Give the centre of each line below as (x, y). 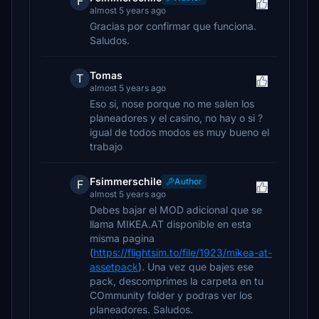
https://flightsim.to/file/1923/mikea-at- (183, 252)
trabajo (106, 146)
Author (188, 181)
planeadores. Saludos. (141, 309)
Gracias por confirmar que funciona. (173, 26)
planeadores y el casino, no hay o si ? (176, 118)
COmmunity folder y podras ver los (171, 295)
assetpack (114, 267)
